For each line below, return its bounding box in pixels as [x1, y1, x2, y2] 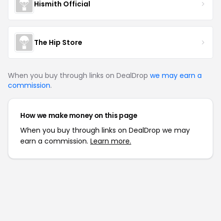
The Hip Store [34, 37, 82, 47]
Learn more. [90, 136, 131, 146]
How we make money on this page [20, 110, 138, 120]
